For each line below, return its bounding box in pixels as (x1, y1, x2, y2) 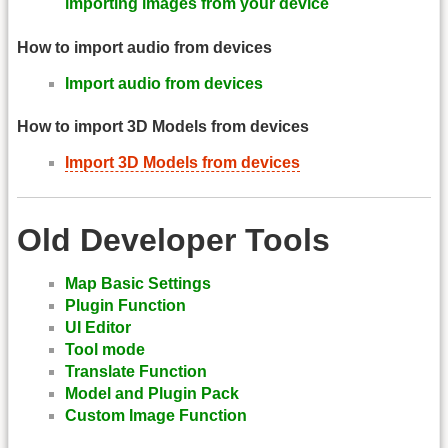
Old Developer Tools (17, 221, 330, 258)
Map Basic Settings (65, 275, 211, 293)
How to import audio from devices (17, 38, 272, 56)
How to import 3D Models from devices (17, 118, 309, 136)
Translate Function (65, 363, 207, 381)
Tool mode (65, 341, 145, 359)
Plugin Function (65, 297, 186, 315)
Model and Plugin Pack (65, 385, 239, 403)
